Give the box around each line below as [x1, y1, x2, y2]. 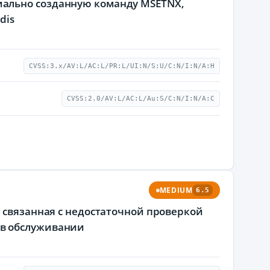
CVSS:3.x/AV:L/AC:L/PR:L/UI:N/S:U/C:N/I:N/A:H [29, 62, 215, 70]
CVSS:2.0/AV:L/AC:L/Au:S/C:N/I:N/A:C [67, 95, 215, 102]
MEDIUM [159, 186, 193, 195]
